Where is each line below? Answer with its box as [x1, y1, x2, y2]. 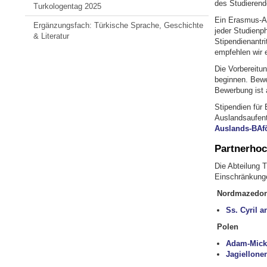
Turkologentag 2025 [33, 2, 102, 11]
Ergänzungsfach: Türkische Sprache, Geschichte [33, 20, 204, 30]
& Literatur [33, 31, 70, 41]
